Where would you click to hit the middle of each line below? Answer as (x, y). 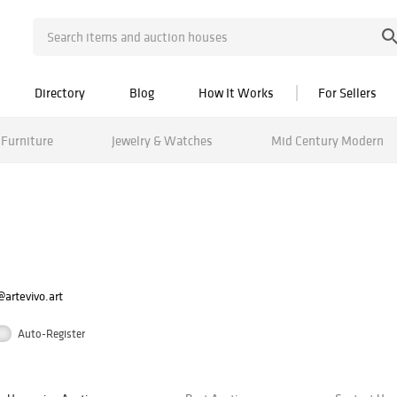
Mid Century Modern (327, 140)
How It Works (236, 93)
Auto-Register (52, 334)
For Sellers (347, 93)
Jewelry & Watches (162, 140)
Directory (60, 93)
